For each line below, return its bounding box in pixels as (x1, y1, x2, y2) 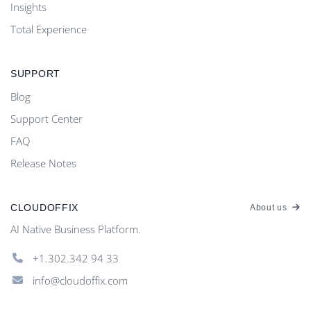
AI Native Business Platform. (10, 221, 141, 236)
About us (249, 203, 290, 213)
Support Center (10, 111, 83, 126)
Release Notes (10, 155, 76, 170)
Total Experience (10, 22, 87, 36)
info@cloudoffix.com (33, 273, 128, 287)
